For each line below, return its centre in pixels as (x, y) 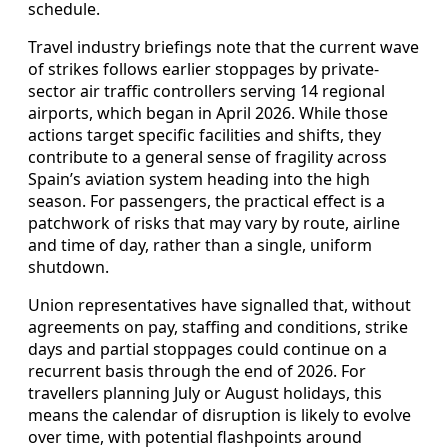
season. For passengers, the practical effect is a (206, 200)
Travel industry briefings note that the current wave (223, 46)
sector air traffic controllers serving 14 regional (206, 90)
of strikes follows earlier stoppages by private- (203, 68)
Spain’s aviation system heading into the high (199, 178)
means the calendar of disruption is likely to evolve (219, 414)
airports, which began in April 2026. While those (208, 112)
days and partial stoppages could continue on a (207, 348)
